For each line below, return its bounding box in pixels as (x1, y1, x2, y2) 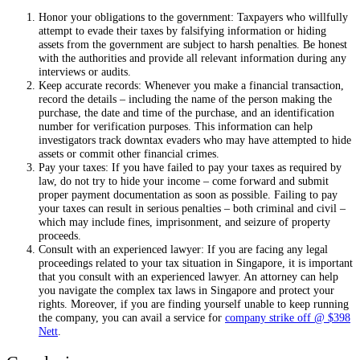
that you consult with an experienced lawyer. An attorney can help (39, 270, 338, 284)
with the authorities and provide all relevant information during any (39, 51, 346, 65)
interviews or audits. (39, 65, 131, 79)
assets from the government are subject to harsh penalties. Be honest (39, 38, 347, 51)
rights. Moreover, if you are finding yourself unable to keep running (39, 297, 349, 311)
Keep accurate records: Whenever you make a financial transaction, (39, 79, 344, 92)
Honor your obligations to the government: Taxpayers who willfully (39, 10, 348, 24)
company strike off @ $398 (225, 311, 350, 325)
